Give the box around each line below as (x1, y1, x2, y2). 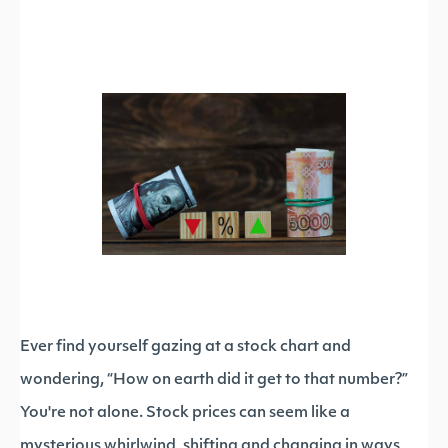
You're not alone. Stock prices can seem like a (20, 406, 350, 421)
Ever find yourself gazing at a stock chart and (20, 340, 351, 355)
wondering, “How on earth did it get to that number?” (20, 373, 408, 388)
